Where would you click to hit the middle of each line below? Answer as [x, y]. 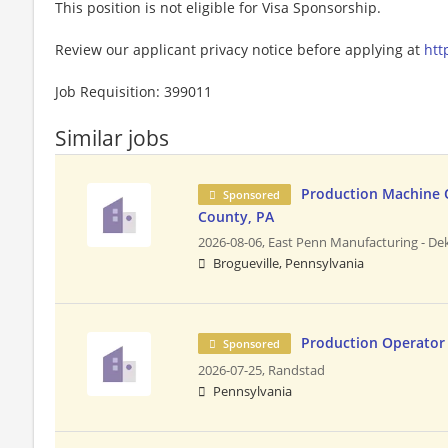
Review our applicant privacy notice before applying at [239, 49]
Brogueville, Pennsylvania [289, 263]
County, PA [236, 216]
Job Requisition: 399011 [133, 91]
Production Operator [373, 342]
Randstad [297, 370]
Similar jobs [112, 137]
